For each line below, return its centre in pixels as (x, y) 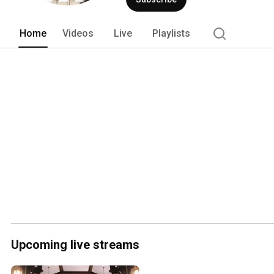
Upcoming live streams (75, 244)
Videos (78, 33)
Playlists (171, 33)
